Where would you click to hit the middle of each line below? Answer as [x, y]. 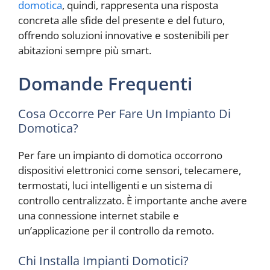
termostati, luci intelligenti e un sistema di [115, 186]
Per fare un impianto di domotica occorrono [120, 155]
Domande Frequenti [105, 84]
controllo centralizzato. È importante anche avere [133, 201]
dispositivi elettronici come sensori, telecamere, [130, 171]
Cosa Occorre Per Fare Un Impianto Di [124, 114]
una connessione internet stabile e [99, 216]
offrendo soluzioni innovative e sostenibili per [124, 35]
